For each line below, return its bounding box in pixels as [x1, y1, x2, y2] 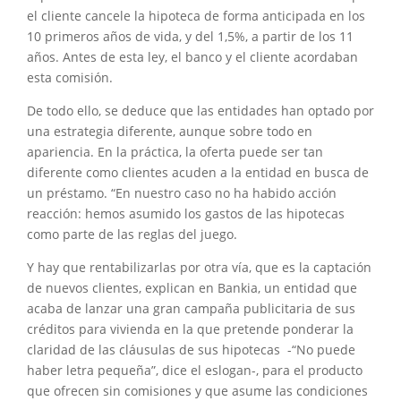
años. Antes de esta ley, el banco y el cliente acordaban [27, 47, 358, 65]
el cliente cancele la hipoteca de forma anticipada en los [27, 6, 365, 24]
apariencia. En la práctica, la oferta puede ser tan [27, 142, 323, 160]
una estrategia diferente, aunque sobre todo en [27, 122, 312, 140]
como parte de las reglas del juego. [27, 225, 237, 243]
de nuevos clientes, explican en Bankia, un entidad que [27, 278, 357, 296]
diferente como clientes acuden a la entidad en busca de [27, 163, 369, 181]
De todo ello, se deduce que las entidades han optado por [27, 101, 374, 119]
